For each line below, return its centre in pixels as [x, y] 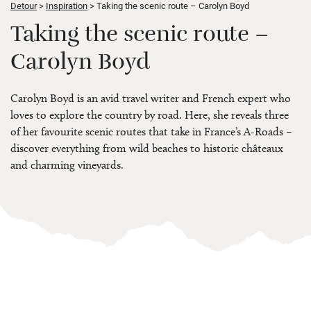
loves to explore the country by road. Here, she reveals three [150, 115]
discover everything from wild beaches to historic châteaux [147, 149]
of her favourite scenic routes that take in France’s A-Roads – [151, 132]
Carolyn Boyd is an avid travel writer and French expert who [151, 99]
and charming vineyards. [67, 165]
